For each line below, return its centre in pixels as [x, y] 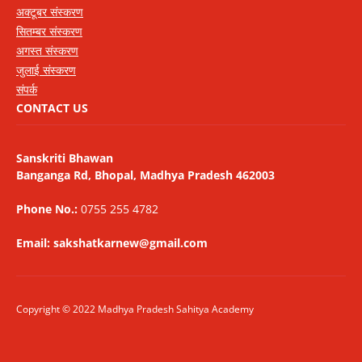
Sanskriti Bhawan [65, 158]
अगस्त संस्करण [47, 51]
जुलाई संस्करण [46, 70]
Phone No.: [47, 209]
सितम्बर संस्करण [49, 32]
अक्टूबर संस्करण [50, 12]
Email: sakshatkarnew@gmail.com [112, 243]
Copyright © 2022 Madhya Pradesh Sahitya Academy [135, 309]
